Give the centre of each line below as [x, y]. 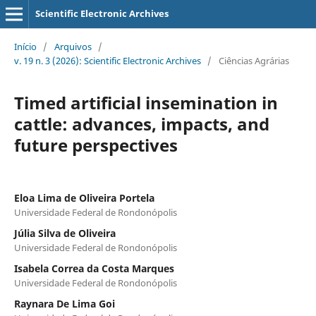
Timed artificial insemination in [146, 102]
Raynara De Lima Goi [64, 303]
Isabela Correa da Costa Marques [94, 268]
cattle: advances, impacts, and [141, 123]
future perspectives [96, 145]
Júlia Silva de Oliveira [65, 233]
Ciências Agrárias [254, 60]
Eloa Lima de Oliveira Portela [84, 197]
